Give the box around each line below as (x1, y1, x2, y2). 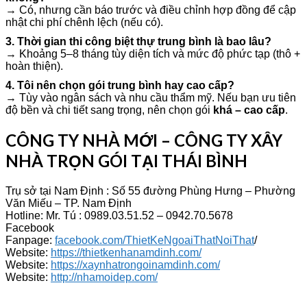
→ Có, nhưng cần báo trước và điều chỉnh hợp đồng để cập (5, 3, 296, 16)
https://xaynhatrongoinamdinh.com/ (51, 258, 220, 271)
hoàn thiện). (5, 60, 63, 72)
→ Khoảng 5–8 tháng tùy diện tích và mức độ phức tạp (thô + (5, 47, 300, 60)
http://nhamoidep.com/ (51, 271, 158, 283)
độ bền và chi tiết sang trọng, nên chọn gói (5, 103, 213, 116)
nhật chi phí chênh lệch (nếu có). (5, 16, 163, 28)
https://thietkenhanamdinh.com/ (51, 246, 201, 258)
